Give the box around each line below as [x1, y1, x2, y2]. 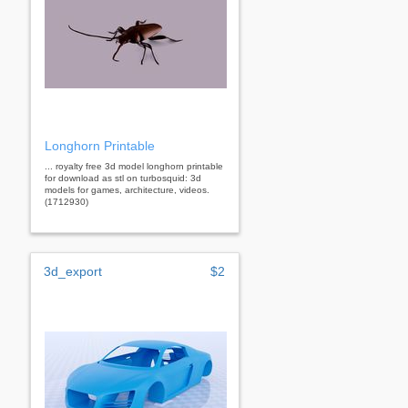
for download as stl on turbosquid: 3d [45, 172, 201, 183]
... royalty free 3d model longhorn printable [45, 160, 223, 171]
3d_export [44, 263, 102, 279]
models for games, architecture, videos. [45, 184, 209, 195]
